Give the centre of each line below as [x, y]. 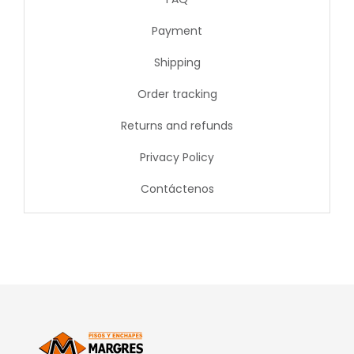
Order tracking [177, 94]
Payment [177, 31]
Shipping [177, 63]
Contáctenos [177, 189]
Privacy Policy [177, 158]
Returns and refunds [177, 126]
